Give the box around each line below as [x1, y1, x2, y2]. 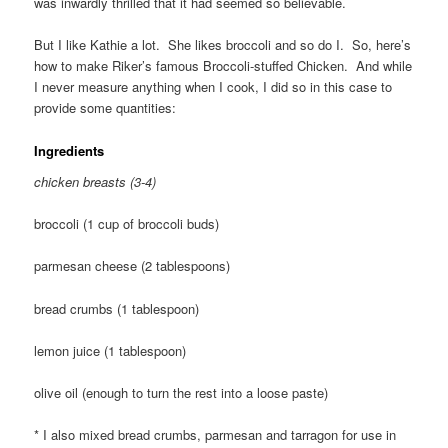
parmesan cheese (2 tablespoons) [34, 256, 231, 276]
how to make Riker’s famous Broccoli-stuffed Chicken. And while [34, 56, 413, 76]
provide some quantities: [34, 98, 177, 118]
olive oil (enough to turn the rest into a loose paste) [34, 382, 329, 402]
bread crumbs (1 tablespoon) [34, 298, 200, 318]
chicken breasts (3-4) [34, 172, 157, 192]
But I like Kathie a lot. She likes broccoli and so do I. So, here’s [34, 35, 412, 55]
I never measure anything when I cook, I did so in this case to [34, 77, 393, 97]
